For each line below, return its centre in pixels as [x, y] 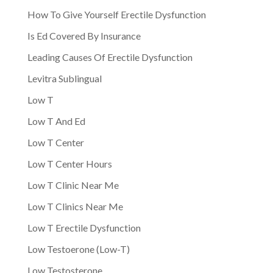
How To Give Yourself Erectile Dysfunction [116, 14]
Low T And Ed [56, 121]
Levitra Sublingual [64, 78]
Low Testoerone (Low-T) [78, 249]
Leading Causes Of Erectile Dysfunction [110, 57]
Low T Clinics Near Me [75, 206]
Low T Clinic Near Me [73, 185]
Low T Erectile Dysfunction [84, 227]
